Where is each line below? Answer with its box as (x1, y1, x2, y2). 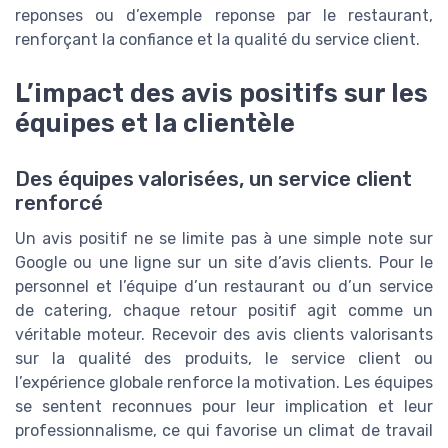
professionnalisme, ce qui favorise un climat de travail (15, 420, 433, 440)
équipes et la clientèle (15, 107, 295, 138)
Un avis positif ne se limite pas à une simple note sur (15, 228, 433, 248)
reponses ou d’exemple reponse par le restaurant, (15, 5, 433, 25)
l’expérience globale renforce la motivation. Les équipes (15, 372, 433, 392)
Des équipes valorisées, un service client (15, 166, 412, 191)
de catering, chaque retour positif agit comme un (15, 300, 433, 320)
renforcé (15, 190, 103, 215)
